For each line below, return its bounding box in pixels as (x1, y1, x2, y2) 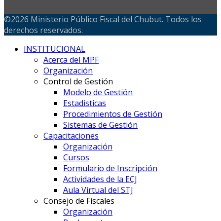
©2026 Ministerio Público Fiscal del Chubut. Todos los (4, 14, 202, 25)
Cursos (63, 152, 89, 163)
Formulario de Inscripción (63, 163, 157, 174)
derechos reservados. (4, 25, 83, 36)
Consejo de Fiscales (43, 195, 114, 206)
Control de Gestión (43, 76, 113, 87)
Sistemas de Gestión (63, 119, 138, 130)
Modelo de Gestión (63, 87, 133, 98)
